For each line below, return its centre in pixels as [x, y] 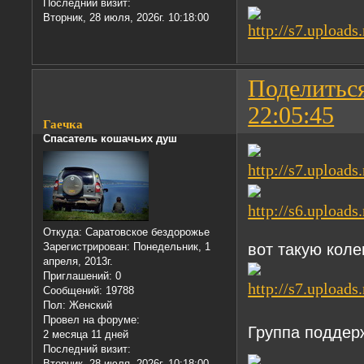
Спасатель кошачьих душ [110, 139]
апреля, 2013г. [78, 261]
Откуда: [63, 232]
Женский [89, 305]
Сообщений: [73, 290]
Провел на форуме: [92, 319]
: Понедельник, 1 [169, 246]
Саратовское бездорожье [146, 232]
